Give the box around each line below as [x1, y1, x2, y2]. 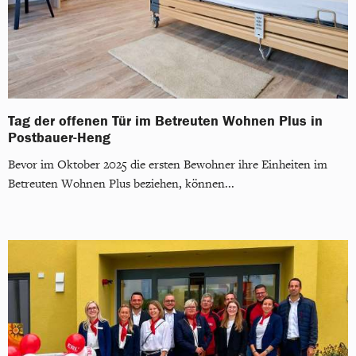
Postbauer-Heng [8, 130, 110, 145]
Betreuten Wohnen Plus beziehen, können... [8, 176, 234, 192]
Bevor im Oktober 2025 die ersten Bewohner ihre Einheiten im [8, 157, 327, 173]
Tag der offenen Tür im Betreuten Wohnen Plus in [8, 114, 323, 129]
